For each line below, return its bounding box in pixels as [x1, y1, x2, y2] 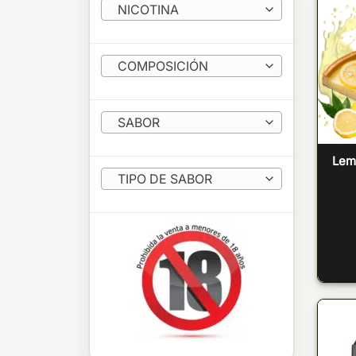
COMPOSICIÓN [117, 58, 208, 74]
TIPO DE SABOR [117, 171, 212, 187]
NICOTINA [117, 2, 179, 17]
